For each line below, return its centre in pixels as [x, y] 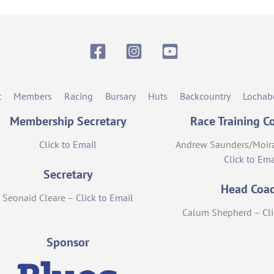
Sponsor [68, 243]
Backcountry [205, 96]
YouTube [206, 43]
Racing [79, 96]
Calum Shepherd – [223, 213]
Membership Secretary [68, 121]
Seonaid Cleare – [39, 198]
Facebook [136, 43]
